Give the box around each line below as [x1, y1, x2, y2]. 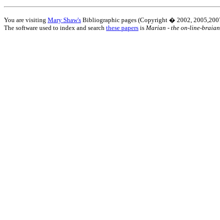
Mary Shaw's [48, 16, 81, 24]
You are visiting [4, 16, 48, 24]
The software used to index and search [4, 24, 106, 31]
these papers [106, 24, 138, 31]
